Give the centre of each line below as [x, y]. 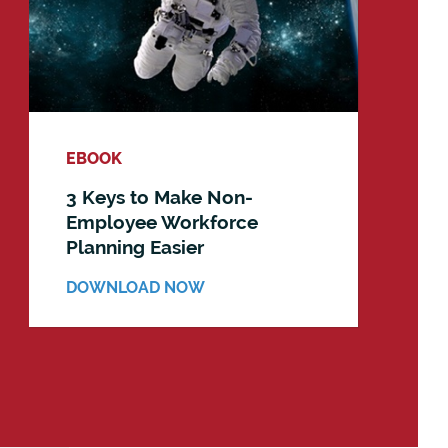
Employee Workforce [161, 222]
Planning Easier [134, 247]
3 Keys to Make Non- [159, 197]
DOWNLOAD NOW [135, 288]
